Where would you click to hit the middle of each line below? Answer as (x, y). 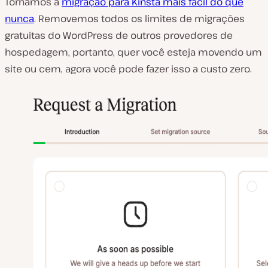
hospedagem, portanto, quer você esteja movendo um (133, 52)
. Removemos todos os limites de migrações (139, 18)
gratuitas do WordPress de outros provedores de (119, 35)
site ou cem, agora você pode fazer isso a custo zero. (128, 68)
